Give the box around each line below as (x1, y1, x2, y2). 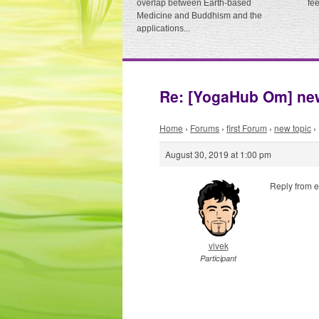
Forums (190, 122, 219, 134)
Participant (200, 253, 236, 263)
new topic (274, 122, 311, 134)
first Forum (226, 122, 267, 134)
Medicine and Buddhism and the (137, 11, 262, 21)
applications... (137, 23, 190, 33)
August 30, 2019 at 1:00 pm (165, 148, 271, 160)
